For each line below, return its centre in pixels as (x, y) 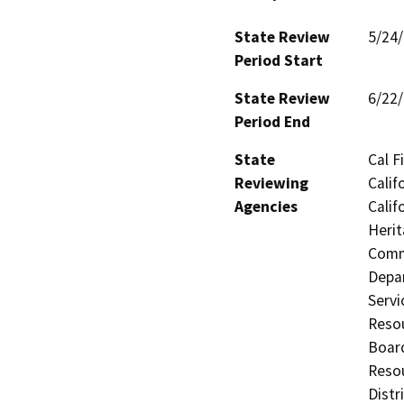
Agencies (266, 206)
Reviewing (271, 183)
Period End (272, 121)
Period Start (279, 60)
